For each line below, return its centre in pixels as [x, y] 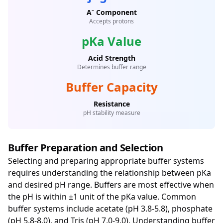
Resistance [111, 104]
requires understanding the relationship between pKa [110, 173]
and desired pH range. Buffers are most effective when [111, 185]
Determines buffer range [111, 67]
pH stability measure [111, 113]
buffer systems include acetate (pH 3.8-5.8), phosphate [110, 209]
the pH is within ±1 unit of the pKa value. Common [102, 197]
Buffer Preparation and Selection [85, 148]
